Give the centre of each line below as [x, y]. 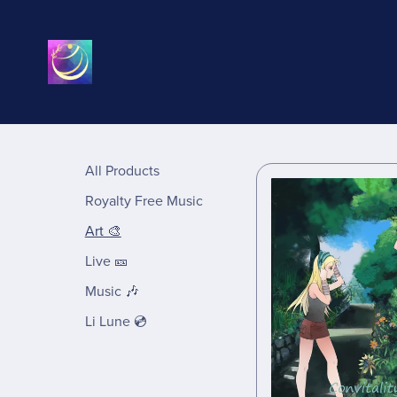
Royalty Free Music [144, 202]
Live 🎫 [106, 262]
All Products [122, 171]
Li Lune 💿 [116, 322]
